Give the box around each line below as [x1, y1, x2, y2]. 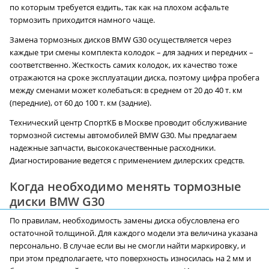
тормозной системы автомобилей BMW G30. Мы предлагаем [10, 130, 237, 141]
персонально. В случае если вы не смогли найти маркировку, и [10, 241, 246, 252]
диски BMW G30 [10, 193, 104, 210]
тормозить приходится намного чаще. [10, 15, 155, 26]
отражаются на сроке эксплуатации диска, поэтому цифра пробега [10, 73, 259, 83]
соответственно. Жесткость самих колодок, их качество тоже [10, 60, 237, 71]
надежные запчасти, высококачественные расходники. [10, 143, 216, 154]
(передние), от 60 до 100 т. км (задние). [10, 98, 151, 109]
